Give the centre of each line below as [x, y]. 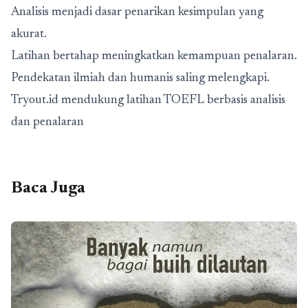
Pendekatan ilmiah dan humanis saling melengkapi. [140, 78]
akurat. [29, 34]
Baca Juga [48, 188]
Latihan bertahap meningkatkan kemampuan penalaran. [154, 56]
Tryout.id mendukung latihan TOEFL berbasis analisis [148, 100]
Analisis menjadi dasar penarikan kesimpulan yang [137, 12]
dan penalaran [47, 122]
